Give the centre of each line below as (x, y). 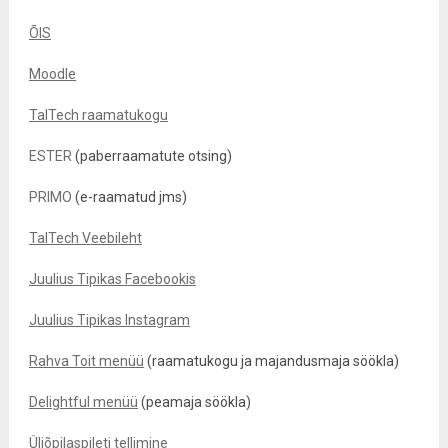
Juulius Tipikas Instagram (109, 320)
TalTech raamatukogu (98, 115)
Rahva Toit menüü (86, 361)
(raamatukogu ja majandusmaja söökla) (271, 361)
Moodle (52, 74)
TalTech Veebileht (85, 238)
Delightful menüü (83, 402)
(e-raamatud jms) (129, 197)
